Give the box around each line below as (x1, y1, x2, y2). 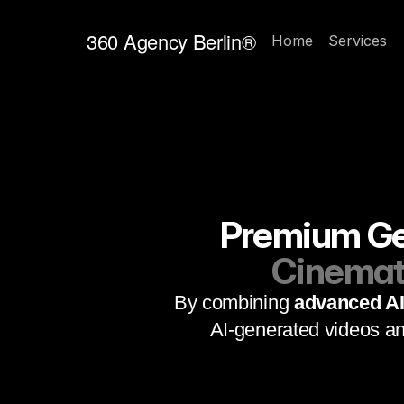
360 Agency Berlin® (87, 26, 256, 55)
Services (328, 32, 388, 50)
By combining (173, 291, 294, 314)
